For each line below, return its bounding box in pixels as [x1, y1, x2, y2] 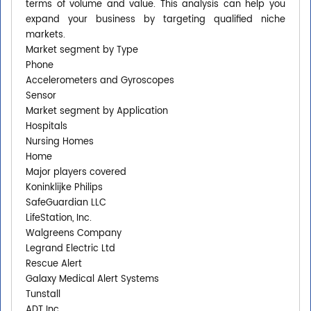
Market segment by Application [26, 104, 168, 119]
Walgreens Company [26, 226, 121, 242]
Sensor [26, 89, 56, 104]
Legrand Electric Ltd [26, 242, 115, 257]
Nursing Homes [26, 135, 94, 150]
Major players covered [26, 165, 126, 180]
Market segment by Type [26, 43, 138, 58]
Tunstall [26, 287, 60, 303]
